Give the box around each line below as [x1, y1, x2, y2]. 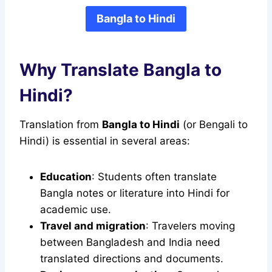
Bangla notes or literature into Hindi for [40, 187, 229, 200]
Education [40, 171, 92, 183]
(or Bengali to [180, 118, 248, 131]
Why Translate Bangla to [19, 59, 222, 81]
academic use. [40, 203, 111, 216]
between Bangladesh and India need [40, 236, 220, 249]
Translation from [19, 118, 102, 131]
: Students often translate [92, 171, 217, 183]
